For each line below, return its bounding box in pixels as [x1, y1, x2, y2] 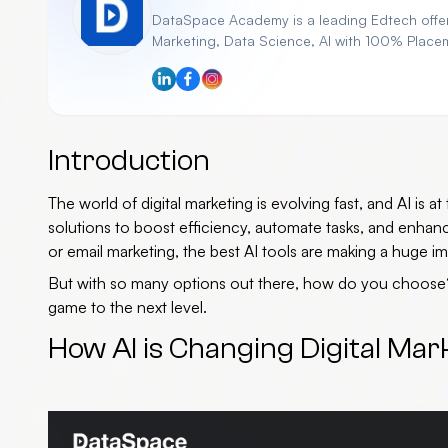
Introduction [48, 142, 210, 178]
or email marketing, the [48, 240, 210, 261]
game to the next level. [48, 296, 207, 317]
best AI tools [210, 240, 297, 261]
